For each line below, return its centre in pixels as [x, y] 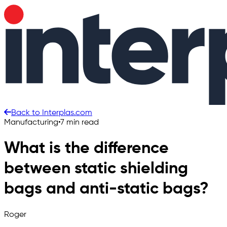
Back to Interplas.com [52, 113]
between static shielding [96, 169]
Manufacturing [31, 123]
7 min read [80, 123]
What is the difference [86, 149]
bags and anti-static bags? [106, 189]
